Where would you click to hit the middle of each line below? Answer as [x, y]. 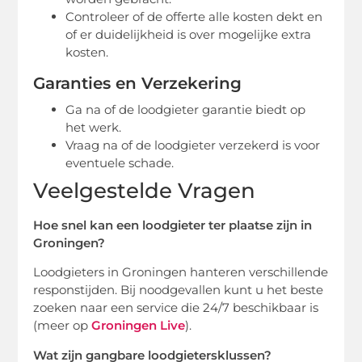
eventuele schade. [120, 163]
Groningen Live [139, 326]
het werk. [94, 128]
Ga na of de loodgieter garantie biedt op [186, 110]
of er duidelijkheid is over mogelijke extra [189, 35]
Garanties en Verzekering [138, 84]
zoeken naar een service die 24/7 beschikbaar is [176, 308]
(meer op [63, 326]
